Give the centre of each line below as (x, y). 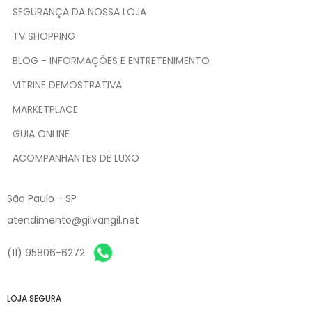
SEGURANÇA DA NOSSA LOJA (79, 12)
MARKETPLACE (45, 110)
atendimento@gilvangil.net (73, 220)
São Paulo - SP (42, 199)
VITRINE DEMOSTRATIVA (67, 85)
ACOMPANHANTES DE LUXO (76, 158)
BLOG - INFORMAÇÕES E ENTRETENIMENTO (111, 61)
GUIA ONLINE (41, 134)
